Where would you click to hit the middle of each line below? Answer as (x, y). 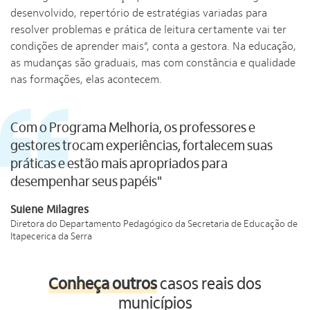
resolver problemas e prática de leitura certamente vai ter (148, 30)
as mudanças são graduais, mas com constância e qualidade (153, 63)
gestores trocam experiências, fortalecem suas (142, 146)
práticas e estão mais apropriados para (119, 164)
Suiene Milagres (49, 209)
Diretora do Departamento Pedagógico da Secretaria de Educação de (154, 224)
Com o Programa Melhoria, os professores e (133, 128)
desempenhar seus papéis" (86, 182)
